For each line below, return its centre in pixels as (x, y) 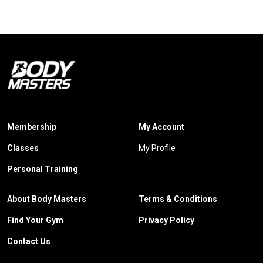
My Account (161, 127)
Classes (23, 148)
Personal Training (43, 169)
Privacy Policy (166, 220)
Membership (32, 127)
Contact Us (29, 241)
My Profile (157, 148)
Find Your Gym (35, 220)
